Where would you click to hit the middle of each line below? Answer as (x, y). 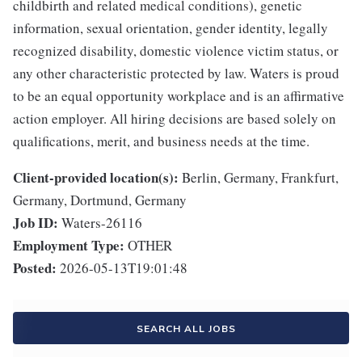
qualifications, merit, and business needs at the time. (161, 141)
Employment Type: (69, 246)
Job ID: (36, 223)
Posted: (35, 268)
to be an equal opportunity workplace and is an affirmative (179, 96)
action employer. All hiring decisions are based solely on (175, 119)
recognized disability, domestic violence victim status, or (176, 51)
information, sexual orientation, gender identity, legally (170, 28)
